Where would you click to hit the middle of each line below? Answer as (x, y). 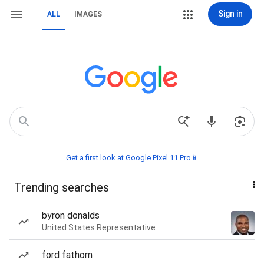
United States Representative (99, 227)
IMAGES (88, 14)
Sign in (230, 14)
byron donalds (71, 215)
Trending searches (62, 187)
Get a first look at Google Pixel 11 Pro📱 (132, 158)
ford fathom (67, 255)
